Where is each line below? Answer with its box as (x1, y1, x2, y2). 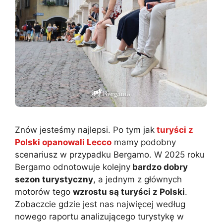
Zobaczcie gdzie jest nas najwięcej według (15, 199, 185, 209)
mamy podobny (111, 137, 176, 147)
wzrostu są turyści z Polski (73, 186, 185, 197)
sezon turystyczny (15, 174, 93, 184)
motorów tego (15, 186, 73, 197)
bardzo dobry (130, 162, 188, 172)
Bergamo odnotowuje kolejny (15, 162, 130, 172)
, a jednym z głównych (93, 174, 182, 184)
